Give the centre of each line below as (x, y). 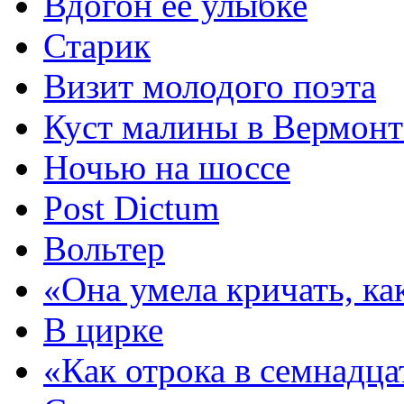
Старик (97, 45)
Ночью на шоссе (167, 167)
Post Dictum (131, 207)
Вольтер (104, 248)
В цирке (103, 329)
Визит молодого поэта (210, 86)
